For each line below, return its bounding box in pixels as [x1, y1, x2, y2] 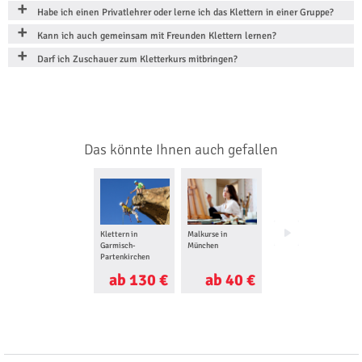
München [187, 241, 218, 251]
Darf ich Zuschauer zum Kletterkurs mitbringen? [37, 53, 238, 66]
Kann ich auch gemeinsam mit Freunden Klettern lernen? [37, 30, 276, 43]
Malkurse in [187, 229, 227, 240]
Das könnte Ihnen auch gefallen [84, 141, 278, 159]
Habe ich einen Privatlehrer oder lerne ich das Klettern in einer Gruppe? [37, 6, 334, 19]
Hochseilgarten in [274, 229, 335, 240]
